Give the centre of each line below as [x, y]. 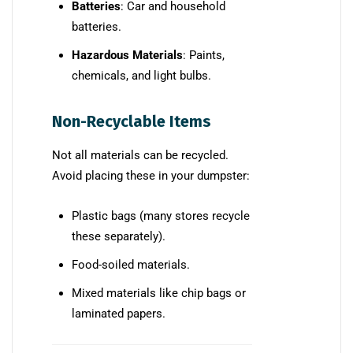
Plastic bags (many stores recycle [161, 216]
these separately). [119, 236]
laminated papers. [119, 313]
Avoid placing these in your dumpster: [151, 175]
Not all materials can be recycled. [140, 155]
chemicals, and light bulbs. [141, 75]
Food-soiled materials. [131, 264]
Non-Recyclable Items [132, 121]
